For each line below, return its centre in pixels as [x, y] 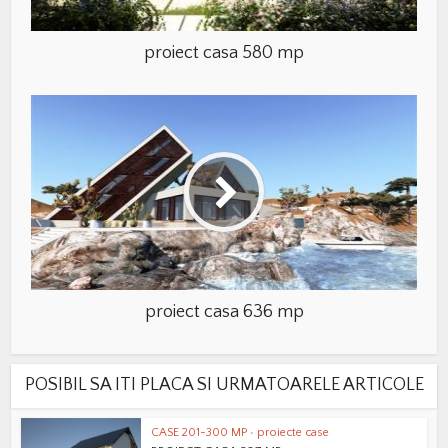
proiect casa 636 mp [224, 312]
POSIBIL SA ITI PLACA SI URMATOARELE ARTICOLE [224, 385]
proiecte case [293, 433]
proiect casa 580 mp [224, 53]
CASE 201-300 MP [199, 433]
